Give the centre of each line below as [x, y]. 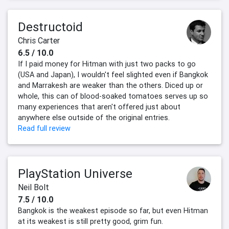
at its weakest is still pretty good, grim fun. [90, 222]
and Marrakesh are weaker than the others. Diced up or [110, 86]
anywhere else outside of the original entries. [94, 118]
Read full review [44, 129]
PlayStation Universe [75, 174]
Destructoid [50, 27]
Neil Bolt [33, 187]
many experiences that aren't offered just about [99, 107]
